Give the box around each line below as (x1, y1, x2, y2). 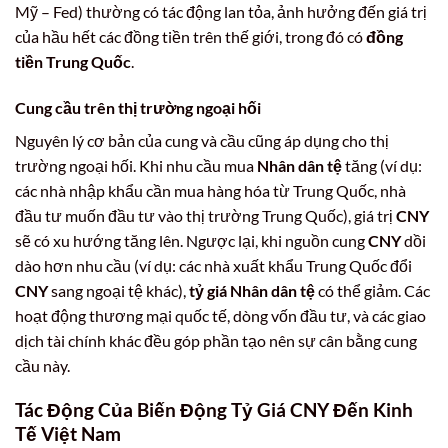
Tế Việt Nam (15, 422, 121, 446)
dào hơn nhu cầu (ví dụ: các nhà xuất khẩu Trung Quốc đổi (15, 255, 412, 275)
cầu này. (15, 355, 70, 375)
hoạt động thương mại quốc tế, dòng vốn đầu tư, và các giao (15, 305, 426, 325)
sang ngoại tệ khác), (48, 280, 189, 300)
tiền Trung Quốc (15, 51, 131, 71)
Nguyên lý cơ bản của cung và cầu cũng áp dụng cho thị (15, 130, 389, 150)
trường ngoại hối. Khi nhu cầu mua (15, 155, 257, 175)
